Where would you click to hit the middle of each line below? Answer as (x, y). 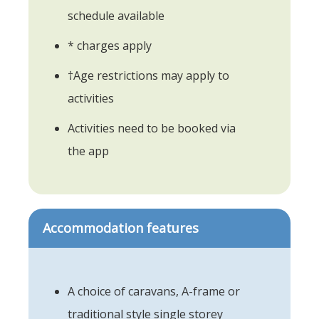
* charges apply (110, 45)
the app (88, 151)
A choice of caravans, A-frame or (154, 291)
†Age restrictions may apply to (148, 75)
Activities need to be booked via (152, 128)
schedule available (116, 15)
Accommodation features (121, 228)
